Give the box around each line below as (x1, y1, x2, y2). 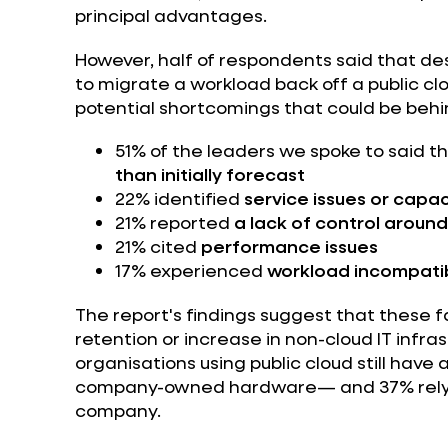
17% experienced (114, 258, 263, 283)
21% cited (114, 234, 201, 259)
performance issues (200, 234, 378, 259)
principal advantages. (74, 3, 267, 28)
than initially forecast (114, 162, 305, 187)
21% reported (114, 210, 234, 235)
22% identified (114, 186, 244, 211)
